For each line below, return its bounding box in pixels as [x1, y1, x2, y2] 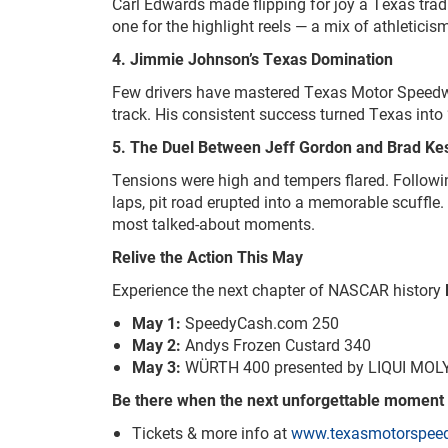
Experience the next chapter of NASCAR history [112, 279, 445, 300]
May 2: [132, 334, 185, 355]
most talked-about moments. [112, 213, 315, 234]
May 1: [132, 312, 181, 333]
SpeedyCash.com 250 [181, 312, 339, 333]
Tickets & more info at [132, 422, 291, 443]
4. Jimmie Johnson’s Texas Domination [112, 48, 393, 69]
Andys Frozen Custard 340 [185, 334, 371, 355]
